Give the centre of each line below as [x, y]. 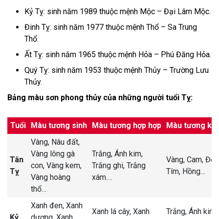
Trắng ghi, [109, 165]
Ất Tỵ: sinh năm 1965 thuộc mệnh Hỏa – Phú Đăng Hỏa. [118, 54]
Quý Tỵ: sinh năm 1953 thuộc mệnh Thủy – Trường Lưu [117, 70]
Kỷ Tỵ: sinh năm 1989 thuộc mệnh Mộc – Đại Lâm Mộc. [118, 11]
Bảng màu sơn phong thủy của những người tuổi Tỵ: [100, 97]
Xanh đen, [48, 205]
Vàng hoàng [51, 177]
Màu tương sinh [59, 125]
